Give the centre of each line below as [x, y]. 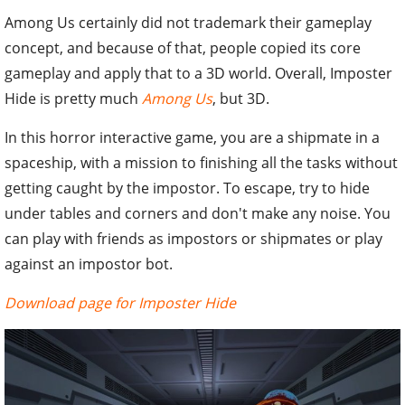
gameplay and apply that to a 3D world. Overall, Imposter [198, 73]
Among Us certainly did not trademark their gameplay [188, 22]
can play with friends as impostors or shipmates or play [193, 238]
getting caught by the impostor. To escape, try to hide [187, 188]
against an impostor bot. [89, 264]
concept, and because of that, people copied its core [183, 47]
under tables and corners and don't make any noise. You [198, 213]
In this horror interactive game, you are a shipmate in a [192, 137]
